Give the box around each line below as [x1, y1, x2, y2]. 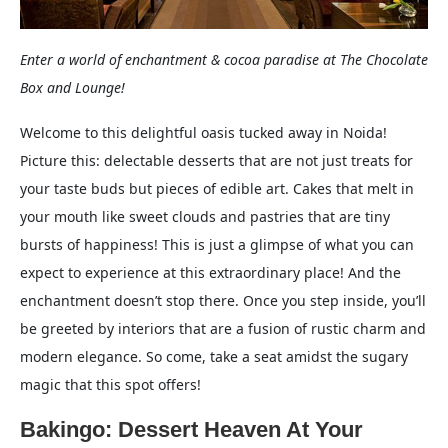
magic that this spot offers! [20, 375, 201, 395]
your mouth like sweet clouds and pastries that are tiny [20, 207, 390, 227]
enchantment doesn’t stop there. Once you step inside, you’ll [20, 291, 426, 311]
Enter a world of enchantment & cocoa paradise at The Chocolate [20, 50, 428, 70]
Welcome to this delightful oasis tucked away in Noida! [20, 123, 387, 143]
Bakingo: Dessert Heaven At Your [20, 417, 363, 443]
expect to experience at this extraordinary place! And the [20, 263, 401, 283]
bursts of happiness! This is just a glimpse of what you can [20, 235, 414, 255]
